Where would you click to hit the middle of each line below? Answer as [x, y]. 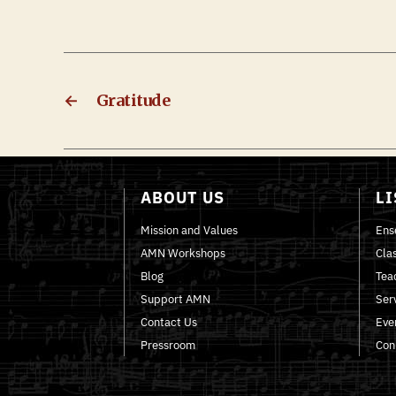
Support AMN [176, 299]
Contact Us [169, 322]
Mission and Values [190, 230]
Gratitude [133, 100]
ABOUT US [183, 198]
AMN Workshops [183, 253]
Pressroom [168, 345]
